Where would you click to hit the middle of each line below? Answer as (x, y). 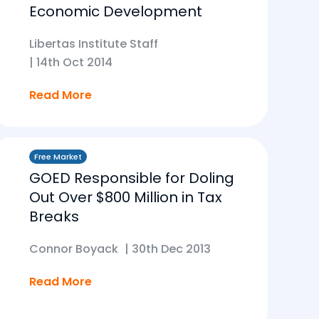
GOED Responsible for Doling (132, 178)
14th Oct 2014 (74, 62)
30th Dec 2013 (171, 249)
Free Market (58, 157)
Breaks (54, 216)
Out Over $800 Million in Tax (126, 197)
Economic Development (116, 11)
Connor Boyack (74, 249)
